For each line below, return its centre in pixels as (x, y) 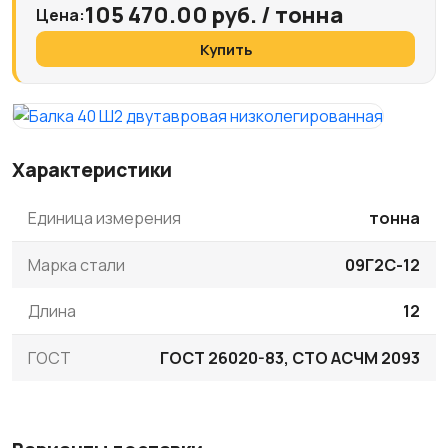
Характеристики (92, 169)
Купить (225, 48)
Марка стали (76, 265)
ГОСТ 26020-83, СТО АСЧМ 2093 (290, 357)
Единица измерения (104, 218)
